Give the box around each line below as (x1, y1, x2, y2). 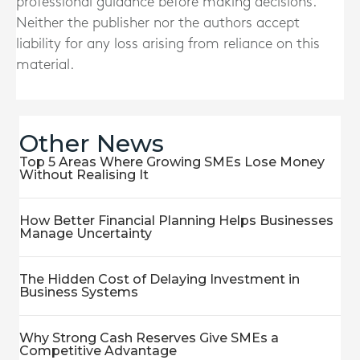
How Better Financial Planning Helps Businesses (19, 213, 333, 228)
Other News (19, 129, 164, 158)
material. (16, 58, 74, 72)
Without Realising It (19, 167, 149, 182)
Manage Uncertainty (19, 226, 152, 241)
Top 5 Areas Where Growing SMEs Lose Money (19, 154, 325, 170)
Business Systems (19, 284, 138, 300)
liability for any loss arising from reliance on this (16, 37, 320, 51)
